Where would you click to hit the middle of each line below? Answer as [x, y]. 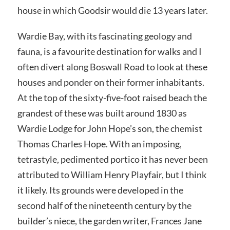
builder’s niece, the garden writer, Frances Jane [109, 221]
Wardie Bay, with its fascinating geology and [104, 36]
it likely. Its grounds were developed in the [100, 190]
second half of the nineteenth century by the [104, 206]
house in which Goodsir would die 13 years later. [112, 11]
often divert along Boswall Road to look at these [112, 67]
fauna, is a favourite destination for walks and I [109, 52]
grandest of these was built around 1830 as [102, 113]
